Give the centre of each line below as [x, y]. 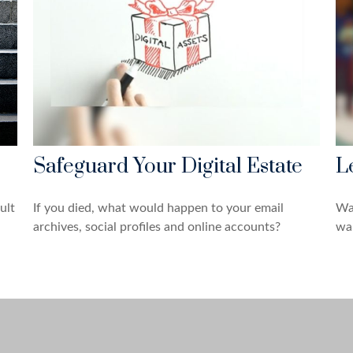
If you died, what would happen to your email [159, 208]
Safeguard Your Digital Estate [168, 166]
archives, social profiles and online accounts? [157, 227]
